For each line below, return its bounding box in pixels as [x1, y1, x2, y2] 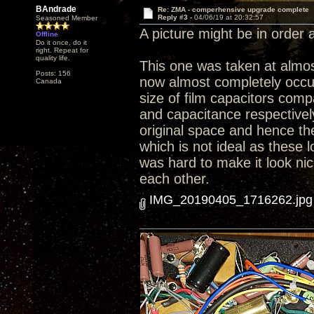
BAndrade [36, 4, 76, 14]
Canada [36, 77, 62, 85]
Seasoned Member [36, 14, 97, 22]
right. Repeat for [36, 46, 88, 54]
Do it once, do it [36, 39, 87, 46]
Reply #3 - [157, 13, 194, 21]
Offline [36, 30, 58, 38]
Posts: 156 [36, 69, 71, 77]
